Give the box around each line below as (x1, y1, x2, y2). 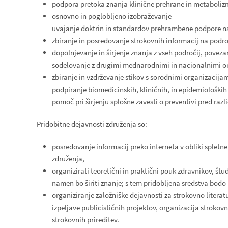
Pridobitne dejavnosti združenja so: (37, 119, 147, 129)
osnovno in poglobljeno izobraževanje (52, 11, 172, 21)
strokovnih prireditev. (52, 215, 119, 224)
